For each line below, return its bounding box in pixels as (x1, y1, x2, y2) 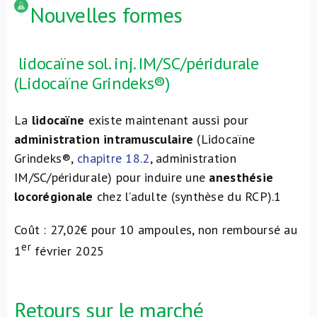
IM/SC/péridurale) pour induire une (14, 169, 209, 185)
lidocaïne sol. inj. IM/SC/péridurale (14, 52, 259, 74)
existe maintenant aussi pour (84, 112, 249, 128)
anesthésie (209, 169, 274, 185)
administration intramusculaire (14, 131, 194, 147)
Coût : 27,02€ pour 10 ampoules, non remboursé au (14, 221, 297, 238)
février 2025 (30, 243, 105, 259)
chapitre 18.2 (76, 150, 150, 166)
